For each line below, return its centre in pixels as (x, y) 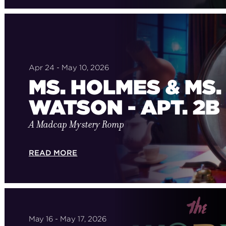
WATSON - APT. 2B (124, 107)
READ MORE (53, 153)
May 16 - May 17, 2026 (68, 219)
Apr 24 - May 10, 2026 (69, 67)
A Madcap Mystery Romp (76, 124)
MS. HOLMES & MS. (125, 87)
